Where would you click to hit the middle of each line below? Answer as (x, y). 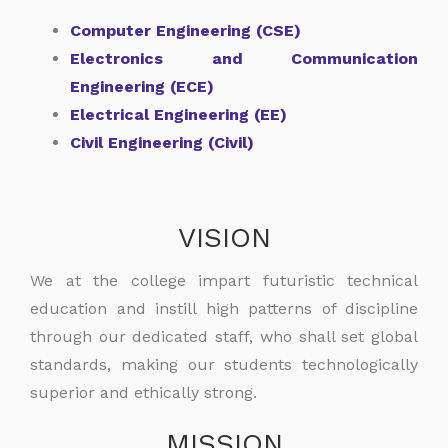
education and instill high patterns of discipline (224, 308)
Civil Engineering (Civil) (162, 142)
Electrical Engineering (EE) (178, 114)
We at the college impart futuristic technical (224, 280)
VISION (224, 237)
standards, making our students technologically (224, 364)
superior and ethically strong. (143, 392)
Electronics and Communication (244, 58)
